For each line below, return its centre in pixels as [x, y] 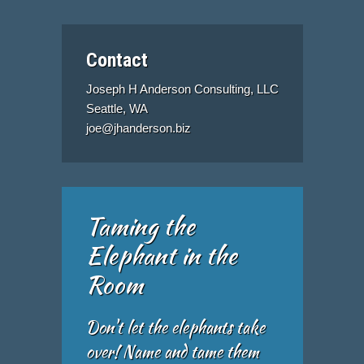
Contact [117, 61]
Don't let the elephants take [176, 327]
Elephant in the [162, 256]
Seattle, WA [117, 109]
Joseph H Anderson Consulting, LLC [183, 89]
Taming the [141, 226]
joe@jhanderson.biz [139, 128]
